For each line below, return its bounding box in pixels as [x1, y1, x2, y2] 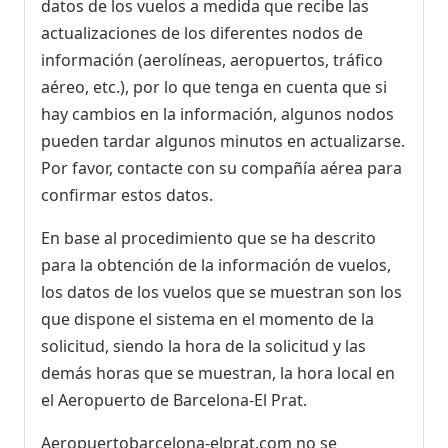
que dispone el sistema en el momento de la [41, 307, 374, 330]
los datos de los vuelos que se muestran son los [41, 280, 402, 303]
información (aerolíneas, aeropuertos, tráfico [41, 48, 383, 71]
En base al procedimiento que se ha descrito [41, 226, 376, 249]
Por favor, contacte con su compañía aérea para [41, 156, 402, 179]
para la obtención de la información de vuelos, [41, 253, 391, 276]
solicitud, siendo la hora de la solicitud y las [41, 334, 366, 357]
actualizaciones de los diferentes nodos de [41, 21, 363, 44]
